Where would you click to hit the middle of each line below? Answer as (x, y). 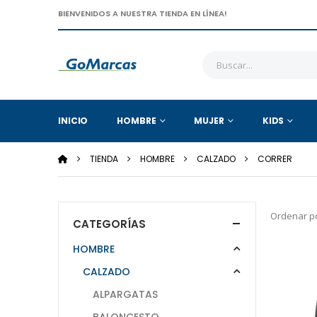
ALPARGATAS (125, 294)
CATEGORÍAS (109, 224)
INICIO (73, 120)
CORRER (275, 158)
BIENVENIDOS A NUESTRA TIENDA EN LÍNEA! (143, 13)
